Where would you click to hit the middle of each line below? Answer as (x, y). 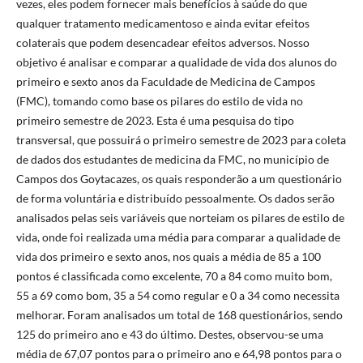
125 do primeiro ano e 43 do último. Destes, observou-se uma (169, 334)
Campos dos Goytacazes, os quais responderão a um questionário (179, 178)
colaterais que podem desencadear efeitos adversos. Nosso (162, 42)
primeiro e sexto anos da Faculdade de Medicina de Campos (165, 81)
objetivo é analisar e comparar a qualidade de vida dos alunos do (176, 62)
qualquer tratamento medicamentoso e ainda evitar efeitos (162, 23)
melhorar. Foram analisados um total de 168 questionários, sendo (179, 314)
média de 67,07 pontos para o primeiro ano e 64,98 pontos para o (179, 353)
